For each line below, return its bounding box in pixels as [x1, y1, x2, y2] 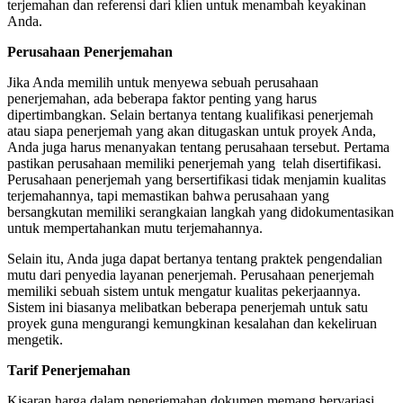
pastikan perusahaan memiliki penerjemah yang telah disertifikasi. [7, 155, 381, 171]
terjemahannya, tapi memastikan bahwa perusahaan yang [7, 187, 329, 203]
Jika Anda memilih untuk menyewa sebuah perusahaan [7, 74, 318, 90]
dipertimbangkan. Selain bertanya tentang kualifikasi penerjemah [7, 106, 373, 122]
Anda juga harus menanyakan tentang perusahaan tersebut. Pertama [7, 139, 390, 155]
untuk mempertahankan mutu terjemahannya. [7, 219, 263, 236]
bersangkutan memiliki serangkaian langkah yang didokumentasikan [7, 203, 394, 219]
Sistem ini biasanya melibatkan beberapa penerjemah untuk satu [7, 299, 368, 315]
